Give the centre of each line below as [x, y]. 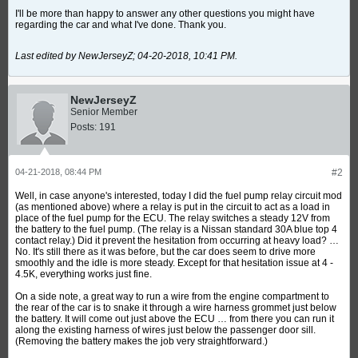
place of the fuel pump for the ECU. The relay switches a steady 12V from [173, 218]
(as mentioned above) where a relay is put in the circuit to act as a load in [173, 207]
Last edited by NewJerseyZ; [76, 56]
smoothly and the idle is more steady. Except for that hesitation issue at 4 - [174, 263]
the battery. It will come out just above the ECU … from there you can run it [175, 319]
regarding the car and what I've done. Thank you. [121, 25]
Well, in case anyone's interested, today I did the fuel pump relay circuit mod [179, 196]
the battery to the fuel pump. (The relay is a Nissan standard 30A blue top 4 [176, 229]
